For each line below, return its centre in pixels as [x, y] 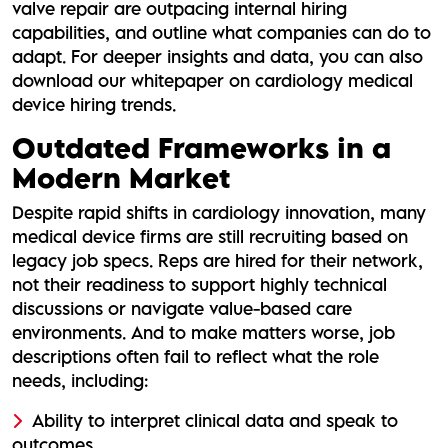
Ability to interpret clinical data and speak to [215, 420]
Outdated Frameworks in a [201, 147]
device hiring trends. [94, 104]
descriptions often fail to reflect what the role [195, 356]
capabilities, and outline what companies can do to [221, 32]
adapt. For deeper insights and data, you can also [217, 56]
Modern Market [121, 177]
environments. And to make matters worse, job [203, 332]
